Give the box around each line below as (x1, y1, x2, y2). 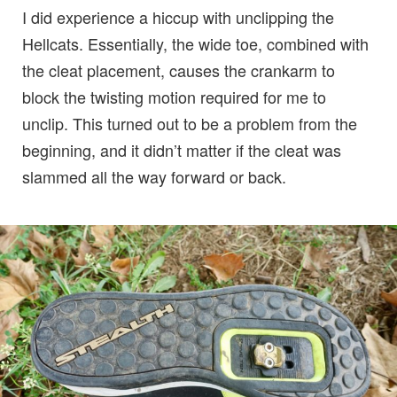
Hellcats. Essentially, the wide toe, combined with (22, 31, 369, 55)
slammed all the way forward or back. (22, 164, 286, 188)
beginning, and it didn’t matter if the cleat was (22, 137, 341, 161)
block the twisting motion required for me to (22, 84, 326, 108)
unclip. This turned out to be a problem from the (22, 111, 357, 135)
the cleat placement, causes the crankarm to (22, 58, 335, 82)
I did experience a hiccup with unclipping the (22, 4, 334, 28)
